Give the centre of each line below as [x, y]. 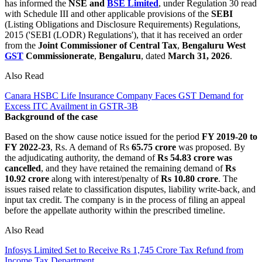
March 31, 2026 [199, 56]
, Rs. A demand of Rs [91, 147]
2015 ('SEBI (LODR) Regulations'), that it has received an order [123, 35]
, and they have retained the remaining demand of [132, 168]
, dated [154, 56]
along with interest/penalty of [104, 178]
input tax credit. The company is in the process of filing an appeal [125, 199]
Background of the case [51, 116]
